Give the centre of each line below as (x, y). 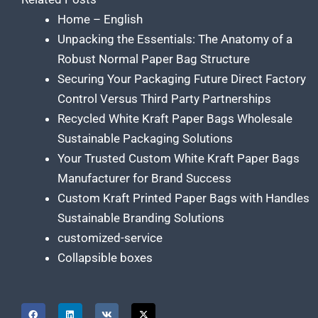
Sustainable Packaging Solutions (145, 139)
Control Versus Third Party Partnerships (164, 99)
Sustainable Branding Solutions (141, 218)
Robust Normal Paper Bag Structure (154, 59)
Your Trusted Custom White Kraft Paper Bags (179, 159)
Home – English (100, 20)
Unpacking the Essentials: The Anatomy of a (175, 39)
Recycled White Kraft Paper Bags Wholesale (175, 119)
